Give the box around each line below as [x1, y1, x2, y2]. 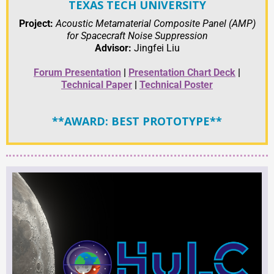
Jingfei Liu [131, 42, 180, 54]
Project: [18, 17, 56, 29]
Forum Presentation [34, 66, 121, 78]
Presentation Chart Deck [128, 66, 235, 78]
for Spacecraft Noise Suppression [66, 29, 208, 42]
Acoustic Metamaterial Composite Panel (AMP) [55, 17, 256, 29]
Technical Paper [61, 78, 132, 91]
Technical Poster [139, 78, 213, 91]
